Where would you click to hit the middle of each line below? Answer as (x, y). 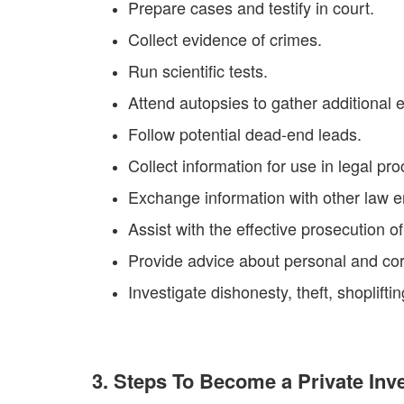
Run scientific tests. (198, 70)
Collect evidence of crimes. (225, 39)
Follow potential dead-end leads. (245, 133)
